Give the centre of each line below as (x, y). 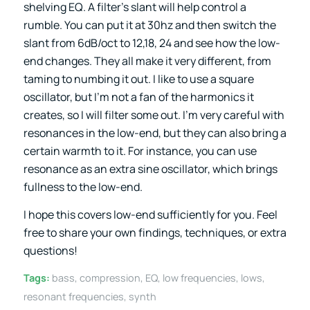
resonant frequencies (73, 297)
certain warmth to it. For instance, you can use (140, 151)
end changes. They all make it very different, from (147, 61)
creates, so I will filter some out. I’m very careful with (154, 115)
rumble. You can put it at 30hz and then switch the (149, 25)
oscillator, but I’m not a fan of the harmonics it (138, 97)
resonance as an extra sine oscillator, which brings (150, 168)
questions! (50, 250)
